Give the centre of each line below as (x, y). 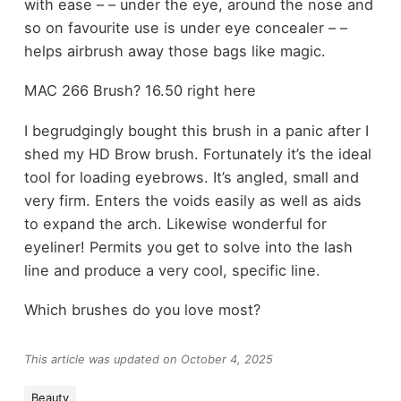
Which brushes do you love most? (142, 310)
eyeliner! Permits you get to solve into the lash (188, 247)
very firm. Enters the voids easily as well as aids (192, 200)
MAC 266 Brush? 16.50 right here (140, 91)
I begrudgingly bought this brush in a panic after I (196, 130)
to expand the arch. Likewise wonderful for (175, 223)
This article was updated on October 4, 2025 (148, 359)
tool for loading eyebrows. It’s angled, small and (191, 177)
